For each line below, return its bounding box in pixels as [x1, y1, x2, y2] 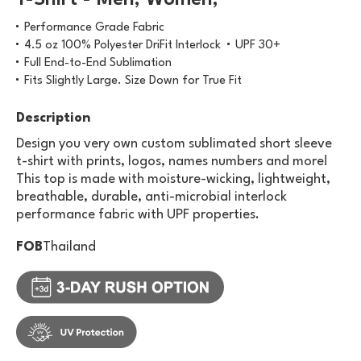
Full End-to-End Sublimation [24, 57, 172, 70]
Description [16, 111, 90, 126]
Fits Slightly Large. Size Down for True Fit [24, 75, 242, 88]
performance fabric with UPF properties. [16, 208, 259, 222]
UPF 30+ [235, 39, 280, 52]
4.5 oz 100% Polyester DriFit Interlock [24, 39, 221, 52]
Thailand [43, 240, 96, 255]
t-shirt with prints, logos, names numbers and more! [16, 155, 328, 169]
